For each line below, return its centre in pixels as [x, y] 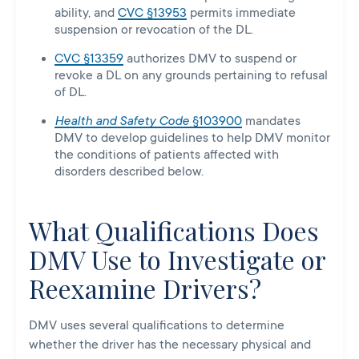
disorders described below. [129, 171]
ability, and [86, 12]
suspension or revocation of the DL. [154, 29]
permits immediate [241, 12]
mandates [271, 121]
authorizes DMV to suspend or [210, 58]
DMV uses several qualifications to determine [157, 325]
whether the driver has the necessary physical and [170, 344]
